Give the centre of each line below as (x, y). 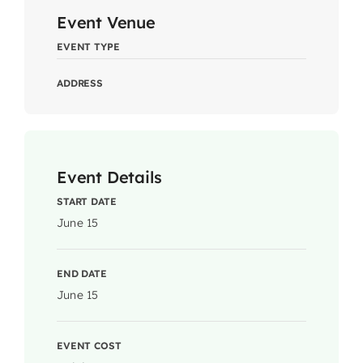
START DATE (86, 201)
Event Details (109, 177)
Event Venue (106, 22)
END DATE (82, 273)
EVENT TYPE (88, 46)
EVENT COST (89, 345)
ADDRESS (80, 83)
